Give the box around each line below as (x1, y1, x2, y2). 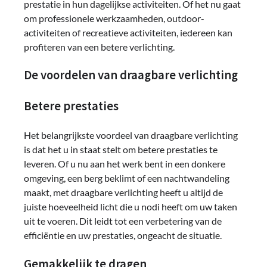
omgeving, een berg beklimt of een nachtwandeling (24, 172, 229, 184)
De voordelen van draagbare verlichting (24, 67, 238, 83)
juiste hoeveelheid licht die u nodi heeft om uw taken (24, 200, 237, 212)
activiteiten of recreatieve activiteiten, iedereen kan (24, 26, 232, 38)
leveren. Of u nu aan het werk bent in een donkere (24, 157, 225, 169)
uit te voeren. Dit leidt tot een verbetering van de (24, 215, 222, 226)
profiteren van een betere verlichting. (24, 41, 175, 52)
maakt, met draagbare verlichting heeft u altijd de (24, 186, 223, 198)
